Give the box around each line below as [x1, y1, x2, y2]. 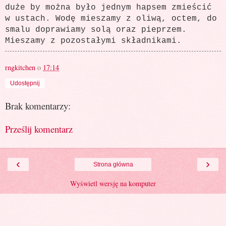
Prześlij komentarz [5, 123, 73, 136]
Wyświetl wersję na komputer [70, 178, 156, 188]
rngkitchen [5, 62, 35, 72]
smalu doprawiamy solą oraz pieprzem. [5, 25, 187, 34]
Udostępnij [10, 79, 40, 87]
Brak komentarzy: [5, 99, 71, 112]
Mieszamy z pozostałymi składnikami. [5, 36, 182, 45]
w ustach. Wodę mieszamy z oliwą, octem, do [5, 14, 217, 23]
